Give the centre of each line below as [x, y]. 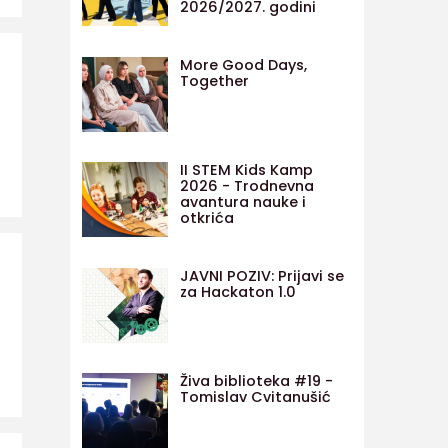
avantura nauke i [242, 202]
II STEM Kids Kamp [246, 170]
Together [214, 80]
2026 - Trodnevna [246, 186]
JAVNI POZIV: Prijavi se [261, 275]
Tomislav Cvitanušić [255, 396]
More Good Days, [243, 64]
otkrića [206, 218]
